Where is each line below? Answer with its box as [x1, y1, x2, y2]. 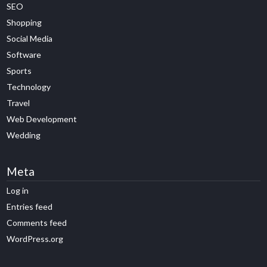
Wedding [7, 130, 41, 140]
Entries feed [7, 201, 53, 212]
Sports [7, 66, 32, 76]
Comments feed [7, 218, 67, 228]
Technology [7, 82, 51, 92]
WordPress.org [7, 234, 64, 244]
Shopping [7, 17, 42, 27]
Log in [7, 185, 29, 195]
